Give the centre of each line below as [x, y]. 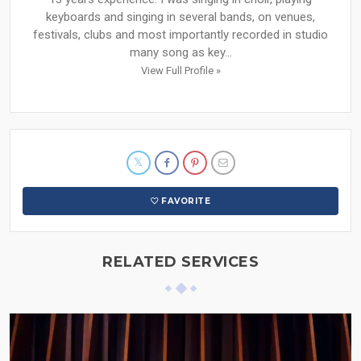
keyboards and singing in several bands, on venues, [180, 17]
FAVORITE [186, 201]
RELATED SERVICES [180, 261]
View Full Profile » [180, 70]
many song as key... [180, 52]
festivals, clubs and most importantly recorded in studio [180, 34]
